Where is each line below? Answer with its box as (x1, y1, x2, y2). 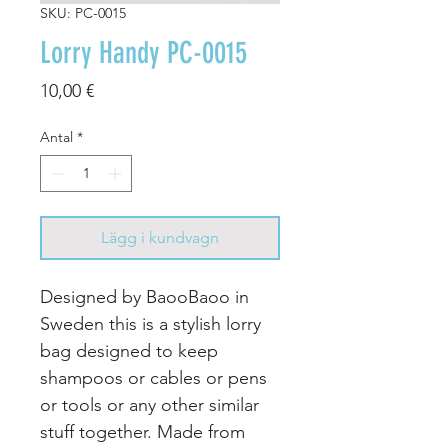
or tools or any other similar (40, 394, 259, 416)
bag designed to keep (40, 340, 218, 362)
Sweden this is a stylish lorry (40, 313, 261, 335)
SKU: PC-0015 (40, 4, 126, 22)
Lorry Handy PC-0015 (40, 35, 247, 71)
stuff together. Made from (40, 421, 245, 443)
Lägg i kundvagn (101, 228, 219, 247)
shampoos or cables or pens (40, 367, 267, 389)
